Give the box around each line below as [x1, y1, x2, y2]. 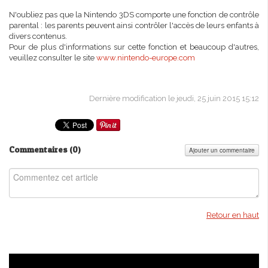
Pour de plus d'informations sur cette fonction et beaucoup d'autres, [9, 42, 259, 51]
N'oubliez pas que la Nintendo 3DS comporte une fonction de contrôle [9, 10, 259, 19]
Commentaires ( [9, 144, 72, 155]
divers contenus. [9, 32, 67, 41]
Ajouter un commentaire [189, 146, 255, 154]
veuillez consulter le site [9, 53, 95, 62]
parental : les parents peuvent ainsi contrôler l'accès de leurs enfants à [9, 21, 259, 30]
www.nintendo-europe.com [95, 53, 195, 62]
